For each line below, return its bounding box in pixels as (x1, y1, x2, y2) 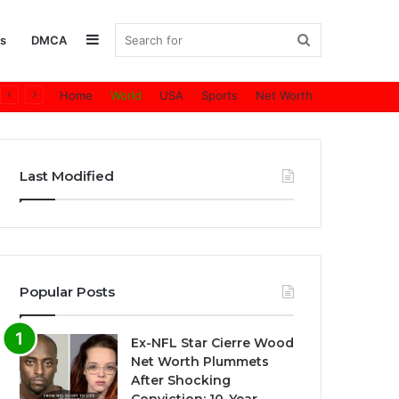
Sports (201, 88, 238, 102)
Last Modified (20, 167, 115, 184)
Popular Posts (20, 283, 116, 300)
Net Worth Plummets (131, 354, 270, 370)
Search (309, 31, 354, 48)
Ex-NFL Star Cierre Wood (131, 335, 295, 351)
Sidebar (98, 30, 150, 48)
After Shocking (131, 372, 232, 388)
